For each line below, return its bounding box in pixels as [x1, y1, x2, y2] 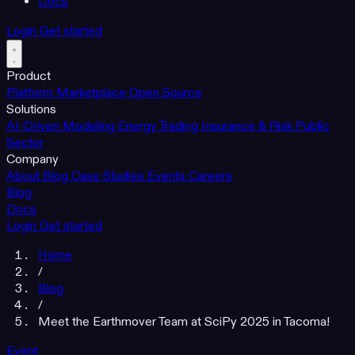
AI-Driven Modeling [6, 118, 118, 135]
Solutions [6, 101, 56, 118]
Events [147, 168, 189, 185]
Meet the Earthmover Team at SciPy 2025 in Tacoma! [38, 314, 330, 330]
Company [6, 151, 59, 168]
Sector [6, 135, 44, 151]
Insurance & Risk [201, 118, 296, 135]
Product [6, 68, 51, 85]
